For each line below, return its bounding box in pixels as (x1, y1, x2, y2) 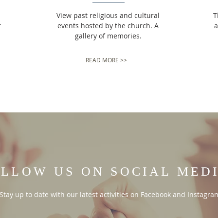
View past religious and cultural (56, 11, 160, 20)
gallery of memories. (74, 31, 142, 40)
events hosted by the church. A (57, 21, 159, 30)
